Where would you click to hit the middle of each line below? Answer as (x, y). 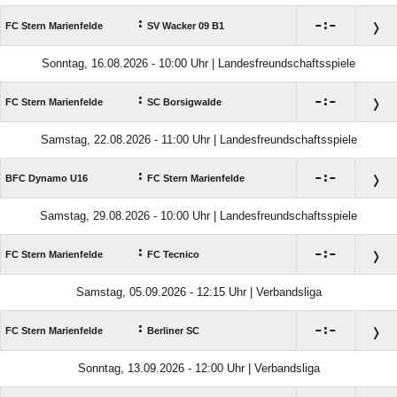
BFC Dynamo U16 (47, 179)
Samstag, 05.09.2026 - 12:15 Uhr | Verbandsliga (198, 292)
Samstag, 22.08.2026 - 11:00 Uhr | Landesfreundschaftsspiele (198, 140)
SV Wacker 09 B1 (186, 26)
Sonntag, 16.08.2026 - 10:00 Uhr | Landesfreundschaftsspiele (198, 64)
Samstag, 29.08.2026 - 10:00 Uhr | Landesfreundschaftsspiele (198, 216)
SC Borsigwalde (184, 102)
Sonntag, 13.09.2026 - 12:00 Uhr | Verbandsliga (198, 369)
